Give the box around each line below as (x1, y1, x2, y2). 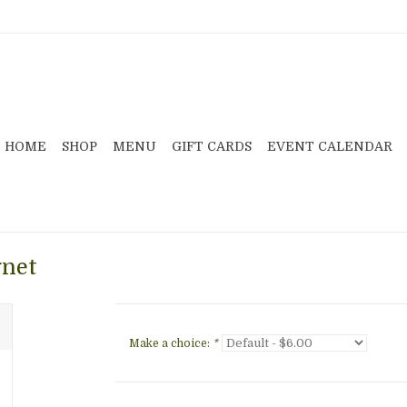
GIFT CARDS (172, 139, 252, 154)
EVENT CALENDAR (267, 139, 392, 154)
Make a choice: (128, 337, 213, 350)
